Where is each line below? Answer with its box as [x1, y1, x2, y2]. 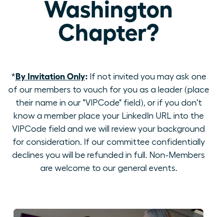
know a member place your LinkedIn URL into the [13, 111, 204, 120]
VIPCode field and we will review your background [12, 124, 205, 133]
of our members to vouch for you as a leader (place [8, 85, 209, 94]
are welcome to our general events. [40, 164, 177, 172]
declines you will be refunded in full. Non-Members [12, 151, 205, 159]
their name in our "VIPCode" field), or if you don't [15, 98, 202, 107]
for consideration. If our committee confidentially [12, 138, 205, 146]
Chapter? [58, 16, 159, 45]
